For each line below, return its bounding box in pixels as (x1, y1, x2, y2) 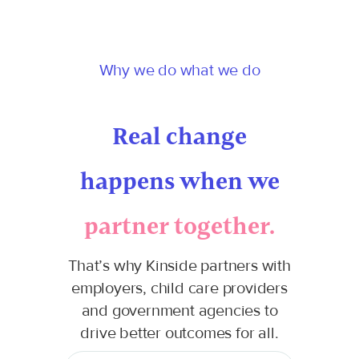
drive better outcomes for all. (80, 322, 279, 343)
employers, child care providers (71, 277, 288, 298)
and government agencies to (81, 300, 278, 321)
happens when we (79, 166, 280, 196)
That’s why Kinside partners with (68, 255, 291, 276)
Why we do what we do (99, 59, 260, 80)
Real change (112, 121, 247, 151)
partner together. (84, 211, 275, 240)
